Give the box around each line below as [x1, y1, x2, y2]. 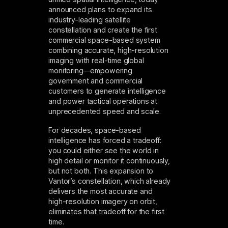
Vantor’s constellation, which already [48, 176, 171, 185]
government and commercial [48, 76, 143, 85]
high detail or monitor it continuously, [48, 156, 170, 165]
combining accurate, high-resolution [48, 46, 168, 55]
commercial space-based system [48, 36, 160, 45]
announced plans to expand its [48, 5, 152, 14]
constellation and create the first [48, 25, 157, 35]
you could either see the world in [48, 146, 159, 155]
